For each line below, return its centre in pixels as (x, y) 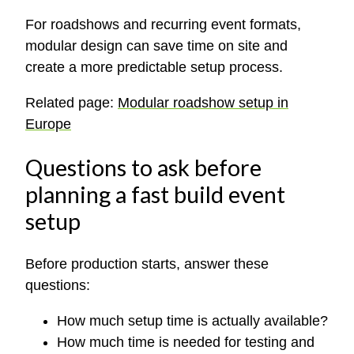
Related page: (72, 103)
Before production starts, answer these (147, 264)
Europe (48, 124)
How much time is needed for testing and (186, 342)
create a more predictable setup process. (154, 68)
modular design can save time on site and (156, 46)
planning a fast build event (155, 195)
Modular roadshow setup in (203, 103)
